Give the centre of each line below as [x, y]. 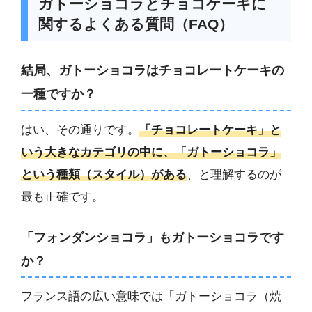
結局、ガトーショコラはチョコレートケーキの [153, 71]
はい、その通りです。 [80, 130]
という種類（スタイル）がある [104, 174]
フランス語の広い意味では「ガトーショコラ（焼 [151, 296]
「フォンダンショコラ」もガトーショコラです [153, 237]
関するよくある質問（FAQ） [135, 24]
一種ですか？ [58, 94]
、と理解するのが [234, 174]
